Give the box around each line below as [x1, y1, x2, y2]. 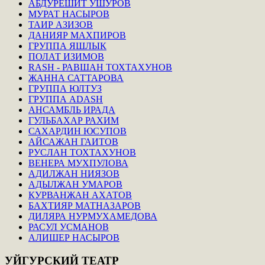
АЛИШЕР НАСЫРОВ [28, 232, 119, 243]
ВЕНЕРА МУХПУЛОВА [28, 157, 128, 168]
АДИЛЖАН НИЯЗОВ [28, 168, 119, 179]
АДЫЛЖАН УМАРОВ [28, 179, 122, 189]
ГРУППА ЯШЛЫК [28, 40, 106, 51]
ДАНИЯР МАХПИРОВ [28, 30, 126, 40]
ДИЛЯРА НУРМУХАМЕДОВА [28, 211, 157, 221]
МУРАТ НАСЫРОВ [28, 8, 109, 19]
